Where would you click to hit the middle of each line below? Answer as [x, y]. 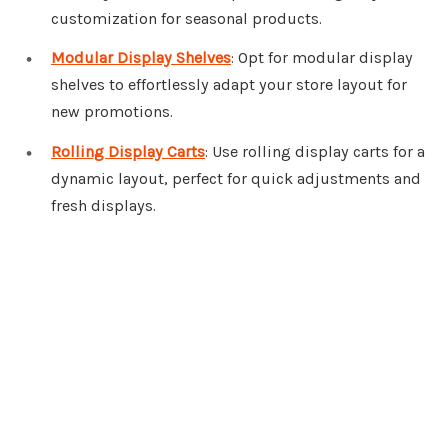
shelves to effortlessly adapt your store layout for [229, 85]
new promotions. [112, 112]
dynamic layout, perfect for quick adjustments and [236, 179]
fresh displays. [103, 206]
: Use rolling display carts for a [315, 152]
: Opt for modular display [322, 58]
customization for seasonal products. [186, 18]
